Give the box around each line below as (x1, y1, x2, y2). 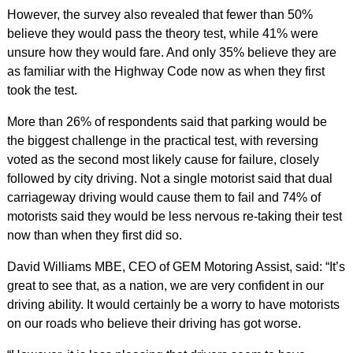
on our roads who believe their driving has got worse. (6, 317, 301, 330)
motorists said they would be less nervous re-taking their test (6, 210, 342, 223)
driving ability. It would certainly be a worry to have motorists (6, 298, 340, 311)
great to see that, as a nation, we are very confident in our (6, 279, 324, 292)
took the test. (6, 84, 77, 97)
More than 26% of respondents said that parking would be (6, 115, 327, 128)
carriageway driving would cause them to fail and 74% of (6, 191, 321, 204)
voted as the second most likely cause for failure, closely (6, 153, 319, 166)
